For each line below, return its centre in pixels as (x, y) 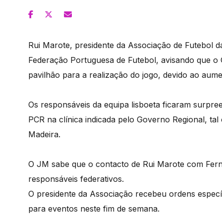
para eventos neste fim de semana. (94, 208)
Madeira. (44, 134)
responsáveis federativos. (77, 179)
